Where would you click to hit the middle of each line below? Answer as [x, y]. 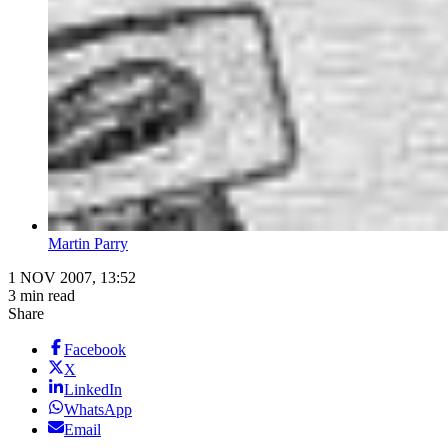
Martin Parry [88, 244]
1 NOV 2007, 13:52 [72, 278]
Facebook [95, 350]
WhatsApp [98, 410]
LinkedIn [93, 390]
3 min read [41, 296]
